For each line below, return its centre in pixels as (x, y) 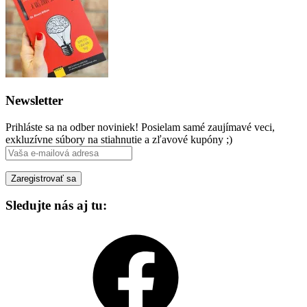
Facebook (53, 232)
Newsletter (34, 100)
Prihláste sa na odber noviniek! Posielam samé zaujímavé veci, (140, 127)
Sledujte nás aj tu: (56, 206)
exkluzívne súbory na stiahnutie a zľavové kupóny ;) (119, 139)
